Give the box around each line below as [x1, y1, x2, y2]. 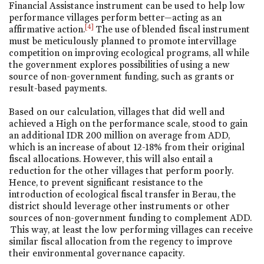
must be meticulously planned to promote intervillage [9, 35, 236, 47]
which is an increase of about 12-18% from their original [9, 141, 245, 153]
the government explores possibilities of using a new [9, 59, 230, 71]
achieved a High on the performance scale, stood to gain [9, 117, 247, 129]
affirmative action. [9, 24, 85, 35]
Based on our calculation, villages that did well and [9, 105, 225, 117]
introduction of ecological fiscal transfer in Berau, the [9, 188, 236, 200]
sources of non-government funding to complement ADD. [9, 212, 252, 223]
